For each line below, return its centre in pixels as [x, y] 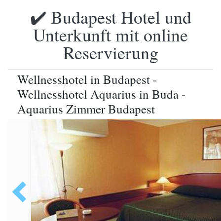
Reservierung [110, 52]
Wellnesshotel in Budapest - [87, 79]
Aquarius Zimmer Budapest [86, 109]
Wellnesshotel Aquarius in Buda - [101, 94]
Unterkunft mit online [110, 35]
